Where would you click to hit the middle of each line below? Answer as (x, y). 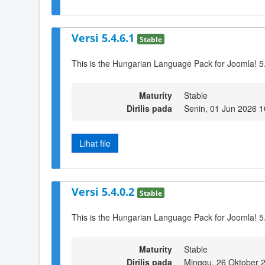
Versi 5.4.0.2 (104, 192)
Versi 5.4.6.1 (104, 38)
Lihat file (95, 143)
